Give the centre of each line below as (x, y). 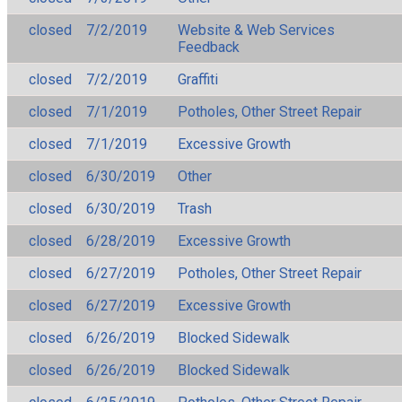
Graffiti (198, 79)
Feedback (209, 47)
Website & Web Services (256, 30)
